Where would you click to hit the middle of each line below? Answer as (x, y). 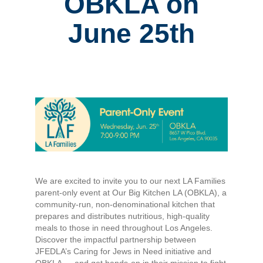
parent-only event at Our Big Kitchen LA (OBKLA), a (131, 193)
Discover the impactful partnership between (116, 240)
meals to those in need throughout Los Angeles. (124, 228)
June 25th (131, 33)
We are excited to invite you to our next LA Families (130, 181)
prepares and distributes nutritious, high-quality (122, 216)
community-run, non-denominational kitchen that (125, 205)
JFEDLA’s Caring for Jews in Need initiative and (123, 252)
